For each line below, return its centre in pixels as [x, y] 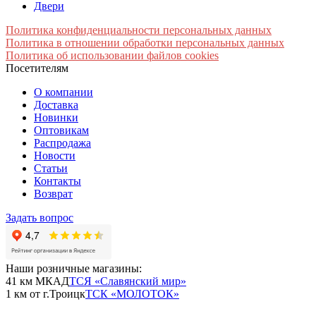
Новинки [56, 117]
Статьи [51, 168]
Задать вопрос [39, 217]
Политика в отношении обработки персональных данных [145, 42]
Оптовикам [61, 130]
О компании [63, 92]
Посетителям [37, 68]
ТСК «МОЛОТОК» [132, 293]
